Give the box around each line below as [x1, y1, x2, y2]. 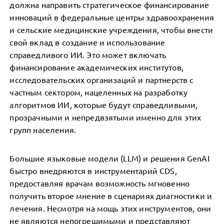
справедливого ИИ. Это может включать [9, 49, 166, 59]
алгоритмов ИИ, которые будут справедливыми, [9, 99, 198, 109]
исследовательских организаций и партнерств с [9, 74, 193, 84]
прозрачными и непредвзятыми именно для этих [9, 112, 201, 122]
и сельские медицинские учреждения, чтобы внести [9, 24, 213, 34]
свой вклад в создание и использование [9, 37, 165, 47]
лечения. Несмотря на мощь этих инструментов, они [9, 203, 211, 213]
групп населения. [9, 124, 76, 134]
